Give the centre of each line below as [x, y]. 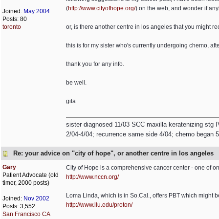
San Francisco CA [26, 214]
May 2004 [37, 11]
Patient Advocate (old [31, 175]
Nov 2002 [36, 198]
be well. [76, 83]
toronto [12, 27]
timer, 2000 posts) [26, 183]
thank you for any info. [95, 64]
